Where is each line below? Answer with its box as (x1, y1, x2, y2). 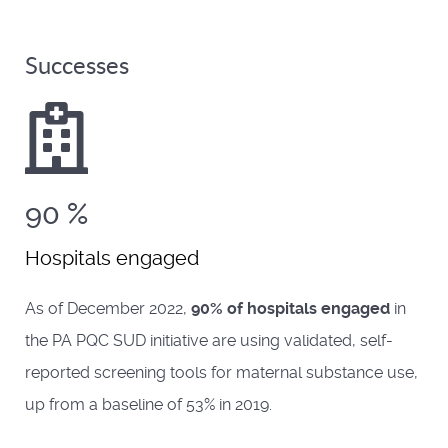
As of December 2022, (25, 298, 191, 318)
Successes (25, 51, 129, 79)
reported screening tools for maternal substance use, (25, 362, 418, 382)
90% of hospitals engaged (191, 298, 390, 318)
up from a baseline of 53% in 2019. (25, 394, 272, 414)
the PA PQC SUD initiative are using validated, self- (25, 330, 393, 350)
